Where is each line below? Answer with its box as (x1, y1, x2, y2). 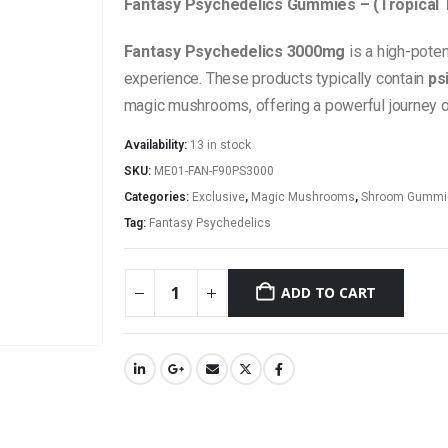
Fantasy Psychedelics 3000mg (123, 42, 346, 62)
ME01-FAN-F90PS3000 (153, 163, 274, 178)
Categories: (123, 189, 192, 204)
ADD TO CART (281, 283, 377, 303)
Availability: (123, 137, 190, 152)
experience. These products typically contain (123, 69, 428, 89)
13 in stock (189, 137, 251, 152)
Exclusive (191, 189, 245, 204)
